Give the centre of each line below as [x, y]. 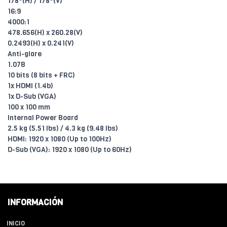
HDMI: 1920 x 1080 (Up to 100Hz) [60, 139]
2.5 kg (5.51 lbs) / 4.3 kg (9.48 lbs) [63, 129]
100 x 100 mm [29, 107]
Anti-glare [25, 54]
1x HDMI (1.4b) [30, 86]
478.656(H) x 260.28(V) [45, 33]
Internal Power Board [43, 118]
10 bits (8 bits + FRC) [41, 75]
